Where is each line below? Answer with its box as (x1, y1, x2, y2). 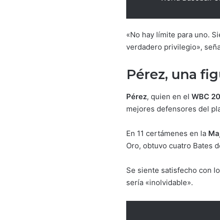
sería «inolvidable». (126, 177, 193, 187)
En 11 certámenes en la (126, 128, 208, 138)
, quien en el (147, 91, 192, 101)
